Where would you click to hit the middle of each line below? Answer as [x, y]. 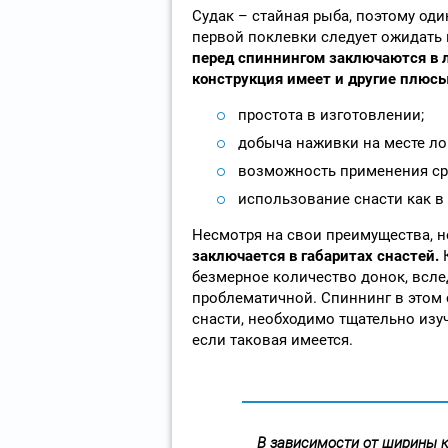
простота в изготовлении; [330, 114]
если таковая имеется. [272, 339]
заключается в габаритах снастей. [315, 255]
